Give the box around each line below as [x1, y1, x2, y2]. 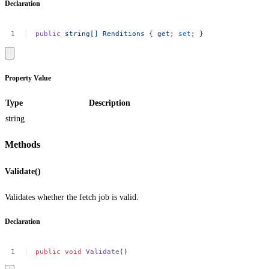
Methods [5, 139, 40, 151]
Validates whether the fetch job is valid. [5, 192, 139, 202]
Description [89, 98, 130, 108]
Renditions [103, 29, 145, 38]
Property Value [5, 74, 51, 82]
